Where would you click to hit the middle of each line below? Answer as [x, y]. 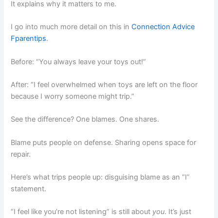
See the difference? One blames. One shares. [85, 119]
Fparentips [29, 39]
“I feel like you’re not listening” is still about [82, 212]
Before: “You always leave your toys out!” [79, 62]
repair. [21, 154]
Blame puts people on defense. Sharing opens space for [104, 142]
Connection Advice [163, 27]
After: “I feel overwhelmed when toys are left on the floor [104, 84]
